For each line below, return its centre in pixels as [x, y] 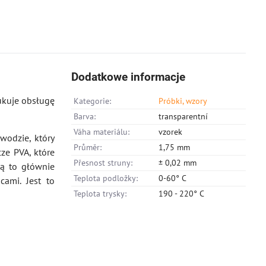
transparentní [183, 117]
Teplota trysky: [100, 194]
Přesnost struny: [103, 163]
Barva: [85, 117]
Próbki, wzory [183, 101]
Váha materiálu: [102, 132]
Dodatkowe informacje [129, 77]
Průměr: [88, 148]
